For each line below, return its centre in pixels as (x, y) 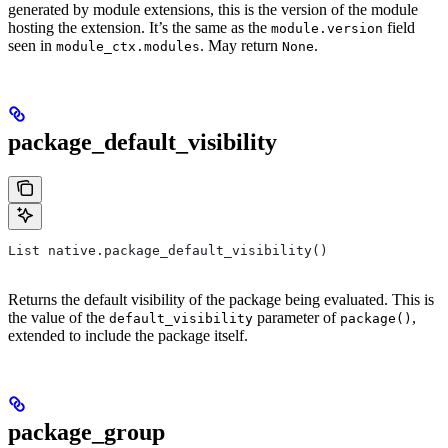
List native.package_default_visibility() (168, 250)
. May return (241, 45)
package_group (86, 431)
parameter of (296, 317)
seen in (32, 45)
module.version (327, 28)
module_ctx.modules (128, 46)
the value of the (58, 317)
